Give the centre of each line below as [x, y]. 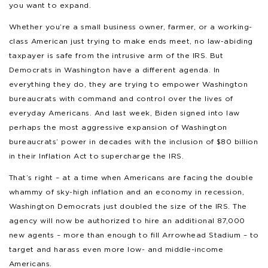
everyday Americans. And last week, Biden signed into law [124, 112]
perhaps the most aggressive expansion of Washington [118, 127]
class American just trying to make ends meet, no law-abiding [131, 41]
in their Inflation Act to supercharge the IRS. [97, 156]
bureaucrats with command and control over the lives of [121, 98]
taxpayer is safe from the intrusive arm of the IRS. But [116, 55]
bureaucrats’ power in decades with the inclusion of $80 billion [134, 141]
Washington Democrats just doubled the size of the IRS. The [128, 206]
